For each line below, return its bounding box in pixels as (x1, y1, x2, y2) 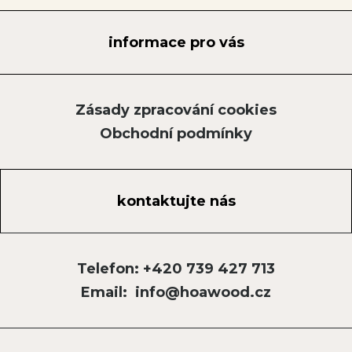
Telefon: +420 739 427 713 (77, 260, 275, 277)
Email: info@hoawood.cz (81, 284, 271, 301)
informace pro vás (108, 33, 244, 51)
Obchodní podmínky (100, 125, 252, 142)
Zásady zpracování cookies (75, 101, 277, 119)
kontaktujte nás (116, 192, 236, 210)
